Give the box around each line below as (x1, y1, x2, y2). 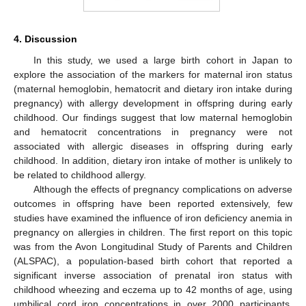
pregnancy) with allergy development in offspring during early (14, 97, 292, 109)
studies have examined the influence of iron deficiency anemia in (14, 212, 292, 223)
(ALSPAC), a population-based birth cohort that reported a (14, 255, 292, 266)
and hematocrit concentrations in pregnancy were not (14, 126, 292, 137)
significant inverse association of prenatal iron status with (14, 269, 292, 281)
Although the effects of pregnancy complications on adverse (33, 183, 292, 195)
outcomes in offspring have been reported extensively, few (14, 197, 292, 209)
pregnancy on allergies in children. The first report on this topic (14, 226, 292, 238)
